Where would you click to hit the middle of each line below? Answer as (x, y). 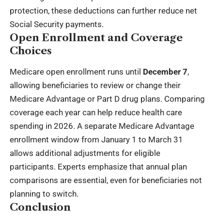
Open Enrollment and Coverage (96, 38)
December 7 (165, 71)
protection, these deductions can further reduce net (103, 11)
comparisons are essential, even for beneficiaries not (106, 180)
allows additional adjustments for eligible (85, 153)
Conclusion (40, 207)
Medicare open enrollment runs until (76, 71)
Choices (31, 51)
